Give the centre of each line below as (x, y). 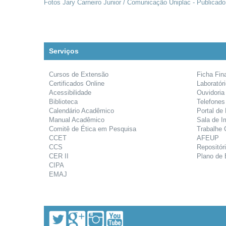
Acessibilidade (70, 93)
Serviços (64, 51)
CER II (59, 156)
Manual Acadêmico (77, 120)
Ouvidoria (210, 93)
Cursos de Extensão (79, 74)
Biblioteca (63, 102)
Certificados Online (77, 83)
